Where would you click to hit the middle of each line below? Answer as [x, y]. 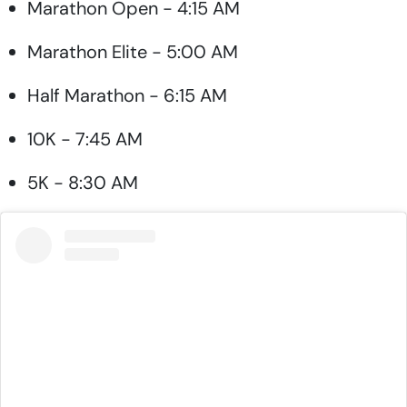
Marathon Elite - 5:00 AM [133, 52]
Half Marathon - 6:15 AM [127, 96]
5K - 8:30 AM [83, 183]
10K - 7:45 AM [85, 139]
